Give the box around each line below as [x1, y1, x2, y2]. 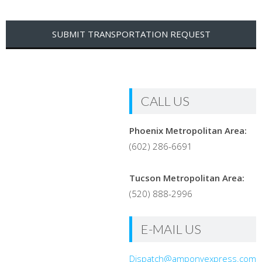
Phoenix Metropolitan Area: [129, 125, 247, 137]
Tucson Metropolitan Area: [129, 172, 244, 184]
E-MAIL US [141, 221, 201, 237]
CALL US [141, 93, 189, 109]
